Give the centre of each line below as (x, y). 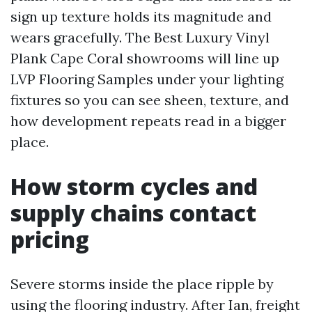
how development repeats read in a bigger (148, 121)
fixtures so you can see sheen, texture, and (150, 100)
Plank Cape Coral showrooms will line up (145, 58)
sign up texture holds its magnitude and (141, 16)
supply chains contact (133, 213)
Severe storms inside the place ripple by (142, 284)
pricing (50, 239)
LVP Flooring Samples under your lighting (147, 79)
